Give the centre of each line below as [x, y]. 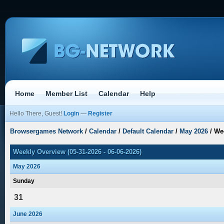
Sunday [24, 181]
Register [100, 113]
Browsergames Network [46, 131]
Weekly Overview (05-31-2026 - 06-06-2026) [77, 152]
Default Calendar [148, 131]
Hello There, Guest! [36, 113]
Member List [66, 93]
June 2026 [28, 214]
